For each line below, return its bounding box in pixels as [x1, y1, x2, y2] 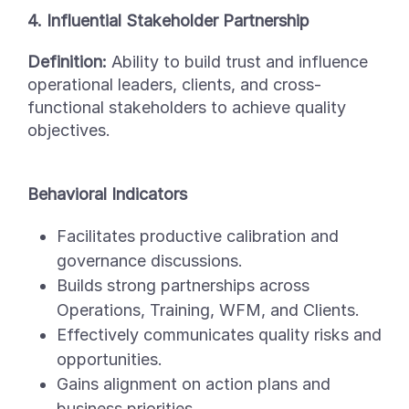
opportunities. [57, 349, 163, 369]
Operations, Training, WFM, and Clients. [57, 299, 360, 320]
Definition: [27, 51, 107, 71]
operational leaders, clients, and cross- [27, 74, 321, 94]
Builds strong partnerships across [57, 275, 309, 295]
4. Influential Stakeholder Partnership [27, 10, 309, 30]
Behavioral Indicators [27, 184, 187, 204]
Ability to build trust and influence [107, 51, 368, 71]
